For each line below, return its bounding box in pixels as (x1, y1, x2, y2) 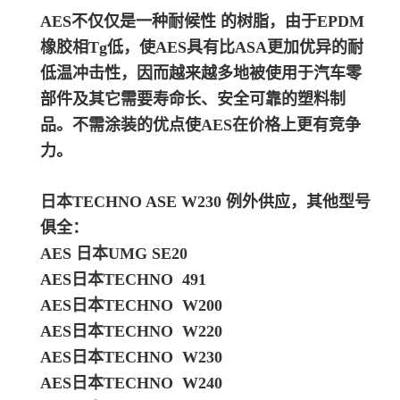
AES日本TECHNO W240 (40, 374, 222, 393)
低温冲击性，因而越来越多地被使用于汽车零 (40, 64, 362, 83)
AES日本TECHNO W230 (40, 348, 222, 367)
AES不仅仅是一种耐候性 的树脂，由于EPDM (40, 12, 364, 31)
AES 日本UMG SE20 (40, 245, 187, 263)
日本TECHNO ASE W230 (40, 193, 226, 212)
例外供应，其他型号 (226, 193, 371, 212)
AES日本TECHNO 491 (40, 271, 206, 289)
